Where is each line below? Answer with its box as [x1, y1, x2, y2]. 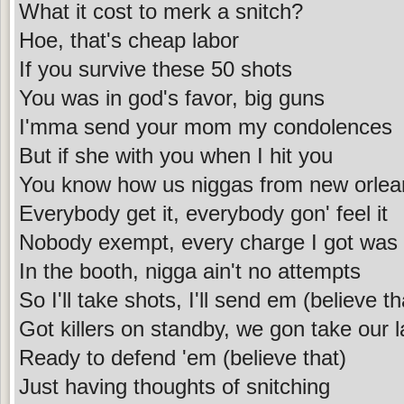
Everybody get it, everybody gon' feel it [19, 200, 388, 225]
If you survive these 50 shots [19, 56, 292, 81]
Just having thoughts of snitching [19, 373, 330, 399]
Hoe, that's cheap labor [19, 27, 239, 52]
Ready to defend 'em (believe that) [19, 344, 346, 370]
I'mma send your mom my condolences [19, 114, 392, 139]
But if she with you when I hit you [19, 142, 333, 168]
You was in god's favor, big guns [19, 85, 325, 110]
